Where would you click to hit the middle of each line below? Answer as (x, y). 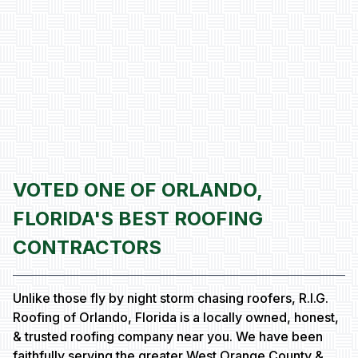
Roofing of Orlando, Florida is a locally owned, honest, (176, 318)
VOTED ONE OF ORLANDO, (137, 190)
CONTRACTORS (87, 248)
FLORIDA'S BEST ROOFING (138, 219)
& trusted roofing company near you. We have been (168, 337)
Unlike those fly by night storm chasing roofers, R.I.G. (171, 298)
